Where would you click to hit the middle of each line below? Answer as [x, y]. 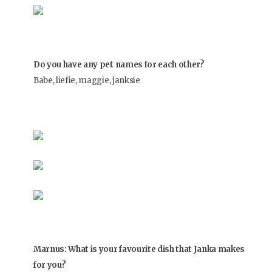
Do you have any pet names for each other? [119, 64]
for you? [50, 265]
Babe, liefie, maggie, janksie [87, 80]
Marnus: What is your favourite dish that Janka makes [139, 249]
